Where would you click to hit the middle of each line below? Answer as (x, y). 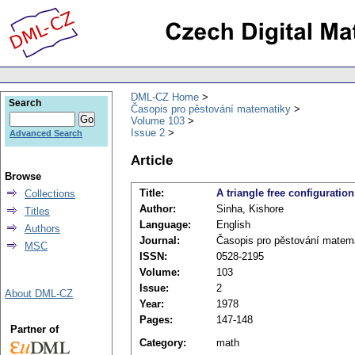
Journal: (160, 241)
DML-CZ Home (165, 97)
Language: (165, 225)
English (233, 225)
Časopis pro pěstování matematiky (211, 109)
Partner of (34, 329)
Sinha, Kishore (250, 209)
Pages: (156, 320)
